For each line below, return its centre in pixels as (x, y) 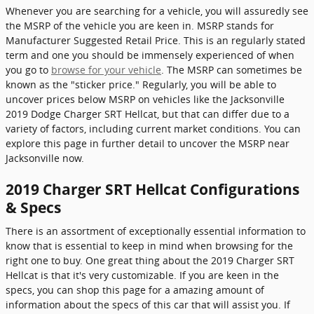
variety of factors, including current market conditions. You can (153, 128)
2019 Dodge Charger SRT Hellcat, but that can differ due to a (148, 114)
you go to (28, 69)
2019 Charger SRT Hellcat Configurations (152, 189)
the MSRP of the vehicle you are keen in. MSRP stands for (140, 25)
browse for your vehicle (106, 69)
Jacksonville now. (45, 158)
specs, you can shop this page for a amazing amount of (135, 290)
